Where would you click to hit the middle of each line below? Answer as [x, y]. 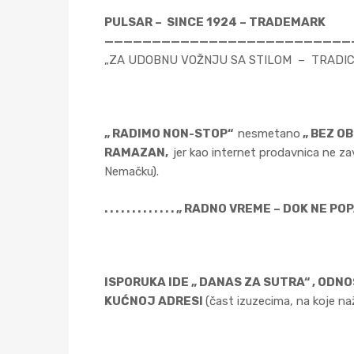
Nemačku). [132, 171]
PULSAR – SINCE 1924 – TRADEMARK [215, 22]
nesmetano [269, 134]
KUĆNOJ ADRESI [155, 301]
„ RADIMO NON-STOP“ [171, 134]
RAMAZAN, [139, 153]
